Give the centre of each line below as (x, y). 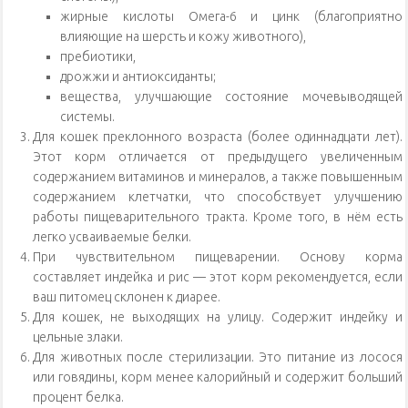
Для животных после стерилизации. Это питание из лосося (218, 357)
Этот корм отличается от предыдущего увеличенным (218, 157)
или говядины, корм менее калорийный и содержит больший (218, 377)
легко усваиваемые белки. (112, 237)
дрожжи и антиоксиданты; (138, 77)
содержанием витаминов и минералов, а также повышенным (218, 177)
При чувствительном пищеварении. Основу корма (218, 257)
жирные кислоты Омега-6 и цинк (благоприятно (231, 17)
